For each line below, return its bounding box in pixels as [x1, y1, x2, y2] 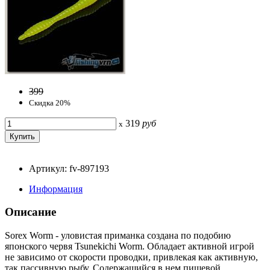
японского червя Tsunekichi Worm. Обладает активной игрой [5, 241, 254, 251]
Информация [29, 183, 83, 194]
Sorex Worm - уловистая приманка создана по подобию [5, 230, 231, 240]
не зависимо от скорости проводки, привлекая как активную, [5, 252, 258, 262]
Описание [5, 206, 56, 219]
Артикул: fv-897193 [29, 163, 109, 174]
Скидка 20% [29, 98, 71, 107]
